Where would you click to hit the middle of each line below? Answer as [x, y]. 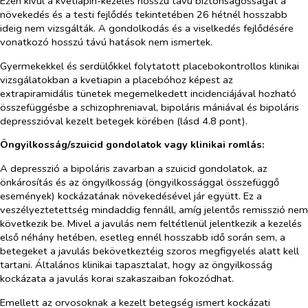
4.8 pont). [223, 121]
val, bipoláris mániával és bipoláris [221, 107]
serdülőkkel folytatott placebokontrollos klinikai [189, 66]
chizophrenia [114, 107]
